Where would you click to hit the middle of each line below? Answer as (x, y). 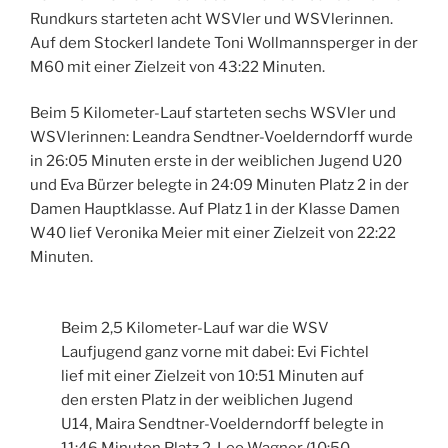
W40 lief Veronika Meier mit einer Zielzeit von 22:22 (213, 233)
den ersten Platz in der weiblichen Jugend (207, 399)
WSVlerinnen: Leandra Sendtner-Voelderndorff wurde (221, 137)
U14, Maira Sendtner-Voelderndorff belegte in (223, 423)
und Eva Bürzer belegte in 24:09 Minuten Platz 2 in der (219, 185)
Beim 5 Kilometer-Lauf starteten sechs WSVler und (213, 113)
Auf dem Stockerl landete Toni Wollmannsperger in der (224, 42)
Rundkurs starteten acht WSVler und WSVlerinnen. (211, 18)
